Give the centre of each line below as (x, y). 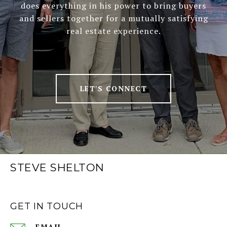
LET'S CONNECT (113, 88)
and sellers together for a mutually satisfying (113, 18)
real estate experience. (113, 31)
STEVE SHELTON (57, 167)
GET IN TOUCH (47, 206)
